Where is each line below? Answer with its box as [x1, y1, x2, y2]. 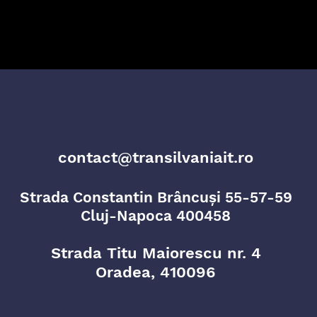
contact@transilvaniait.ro [58, 149, 253, 166]
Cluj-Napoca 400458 [81, 207, 231, 224]
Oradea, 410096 [96, 263, 216, 281]
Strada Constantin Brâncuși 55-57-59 [19, 188, 292, 206]
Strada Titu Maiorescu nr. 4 [50, 244, 261, 262]
